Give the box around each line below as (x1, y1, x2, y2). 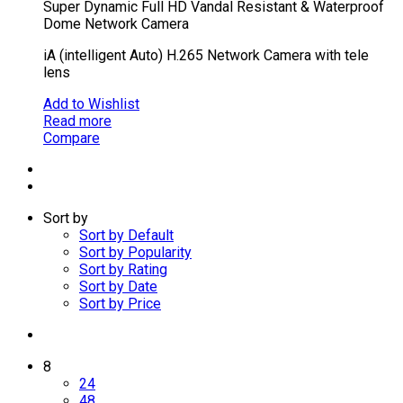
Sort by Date (79, 278, 157, 296)
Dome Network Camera (43, 15, 189, 33)
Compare (43, 130, 100, 148)
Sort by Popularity (79, 244, 192, 262)
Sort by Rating (79, 261, 167, 279)
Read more (43, 112, 112, 130)
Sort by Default (79, 227, 174, 245)
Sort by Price (79, 295, 161, 313)
